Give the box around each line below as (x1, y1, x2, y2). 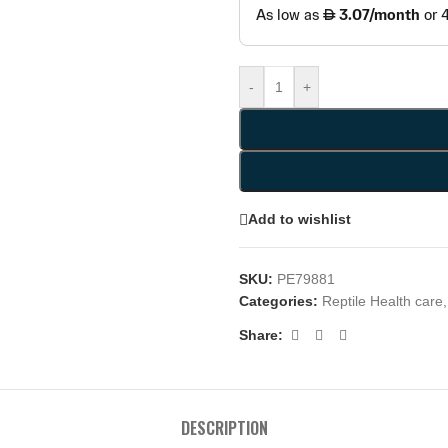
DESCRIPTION (180, 415, 268, 440)
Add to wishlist (248, 211, 351, 228)
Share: (239, 327, 283, 344)
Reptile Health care (322, 292, 443, 309)
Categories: (239, 292, 318, 309)
